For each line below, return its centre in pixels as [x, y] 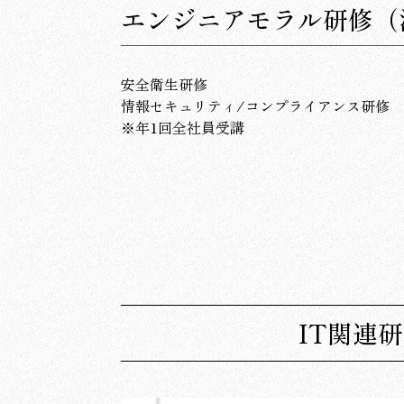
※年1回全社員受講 [183, 128]
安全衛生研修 [165, 84]
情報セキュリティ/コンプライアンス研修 [256, 106]
